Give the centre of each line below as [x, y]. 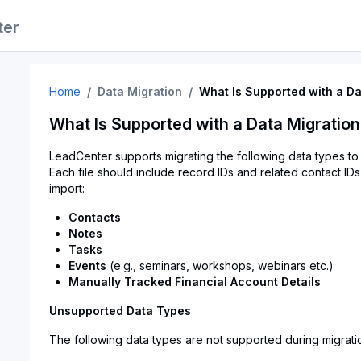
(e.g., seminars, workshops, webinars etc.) [220, 266]
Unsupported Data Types [120, 311]
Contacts [94, 217]
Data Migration [139, 91]
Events [87, 266]
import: [66, 188]
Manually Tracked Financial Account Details [194, 282]
